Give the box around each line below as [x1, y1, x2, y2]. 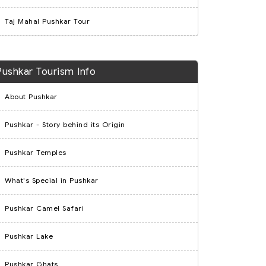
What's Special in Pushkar [5, 176, 99, 185]
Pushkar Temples [5, 148, 66, 157]
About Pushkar [5, 92, 58, 101]
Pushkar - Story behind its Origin [5, 120, 125, 129]
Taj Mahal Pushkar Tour [5, 17, 90, 26]
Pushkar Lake [5, 232, 53, 240]
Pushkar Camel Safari [5, 204, 84, 213]
